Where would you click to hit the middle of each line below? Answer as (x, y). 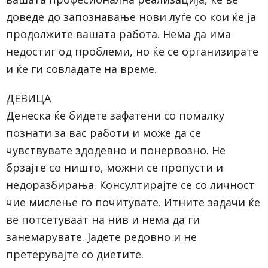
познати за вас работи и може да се (103, 133)
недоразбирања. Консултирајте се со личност (130, 185)
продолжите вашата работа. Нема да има (118, 34)
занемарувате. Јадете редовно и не (101, 237)
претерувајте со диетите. (75, 254)
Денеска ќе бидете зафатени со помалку (115, 115)
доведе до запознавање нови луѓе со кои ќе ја (131, 16)
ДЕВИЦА (28, 98)
